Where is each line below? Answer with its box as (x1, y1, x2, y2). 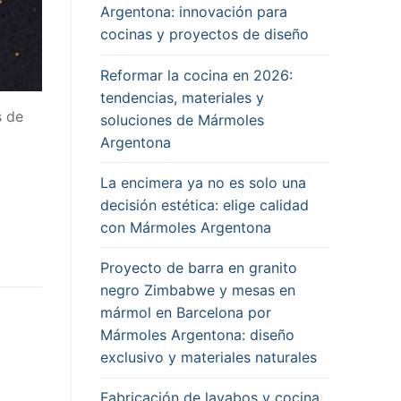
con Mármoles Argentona (100, 218, 271, 236)
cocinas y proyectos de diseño (100, 25, 309, 44)
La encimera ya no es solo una (100, 173, 306, 192)
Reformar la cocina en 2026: (100, 65, 293, 84)
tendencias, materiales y (100, 88, 264, 107)
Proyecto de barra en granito (100, 258, 297, 277)
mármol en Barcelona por (100, 303, 271, 321)
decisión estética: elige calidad (100, 195, 309, 214)
